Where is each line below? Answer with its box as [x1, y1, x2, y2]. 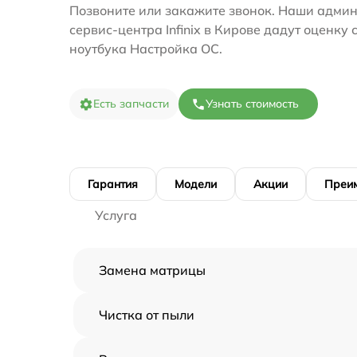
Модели [175, 176, 217, 191]
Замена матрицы [99, 261, 206, 278]
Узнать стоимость [206, 96, 299, 112]
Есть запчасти [93, 96, 169, 112]
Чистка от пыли [99, 306, 194, 323]
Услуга [95, 206, 137, 223]
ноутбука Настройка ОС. [69, 40, 222, 57]
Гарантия [88, 176, 138, 191]
